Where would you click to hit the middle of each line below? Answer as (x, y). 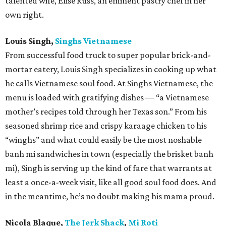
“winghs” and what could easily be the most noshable (103, 139)
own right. (24, 14)
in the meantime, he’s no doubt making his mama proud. (110, 196)
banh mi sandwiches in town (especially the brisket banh (109, 154)
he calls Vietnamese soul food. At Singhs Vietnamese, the (109, 83)
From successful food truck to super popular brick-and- (108, 55)
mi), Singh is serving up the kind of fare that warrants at (108, 168)
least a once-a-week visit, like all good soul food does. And (111, 182)
